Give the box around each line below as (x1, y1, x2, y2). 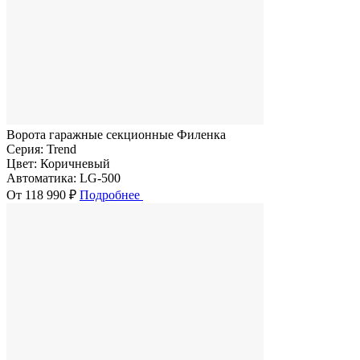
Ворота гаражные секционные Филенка (6, 127, 226, 141)
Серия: (6, 141, 43, 156)
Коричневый (40, 156, 110, 170)
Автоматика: (6, 170, 76, 185)
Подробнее (80, 187, 143, 202)
